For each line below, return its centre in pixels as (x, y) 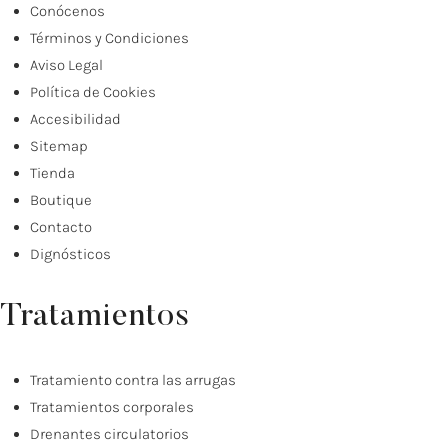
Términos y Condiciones (109, 38)
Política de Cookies (93, 92)
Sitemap (59, 146)
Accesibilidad (75, 119)
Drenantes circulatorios (109, 434)
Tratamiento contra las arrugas (133, 380)
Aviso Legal (66, 65)
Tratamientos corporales (112, 407)
